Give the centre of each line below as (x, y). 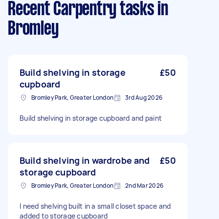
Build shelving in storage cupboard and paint (91, 118)
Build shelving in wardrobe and (85, 160)
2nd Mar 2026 (144, 186)
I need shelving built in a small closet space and (95, 206)
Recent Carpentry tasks (81, 10)
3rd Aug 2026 (144, 98)
